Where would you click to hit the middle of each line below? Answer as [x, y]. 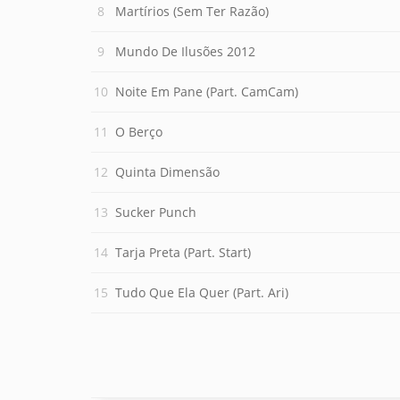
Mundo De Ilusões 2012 [185, 51]
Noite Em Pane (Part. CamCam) [207, 92]
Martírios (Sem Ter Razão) [192, 11]
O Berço [139, 132]
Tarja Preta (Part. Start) [183, 252]
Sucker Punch [156, 212]
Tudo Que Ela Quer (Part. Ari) [202, 292]
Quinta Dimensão [167, 172]
